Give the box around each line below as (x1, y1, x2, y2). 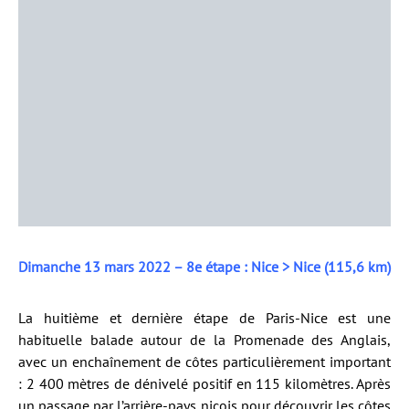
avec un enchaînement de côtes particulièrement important (18, 351, 391, 371)
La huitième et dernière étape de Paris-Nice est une (18, 308, 391, 327)
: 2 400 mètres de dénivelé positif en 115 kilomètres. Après (18, 373, 391, 393)
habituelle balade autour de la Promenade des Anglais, (18, 330, 391, 349)
